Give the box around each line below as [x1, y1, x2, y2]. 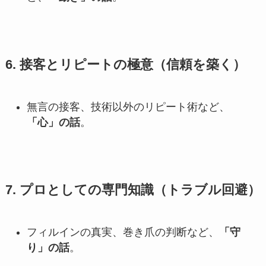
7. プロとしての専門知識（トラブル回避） [5, 183, 261, 198]
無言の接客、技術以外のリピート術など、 [26, 101, 230, 113]
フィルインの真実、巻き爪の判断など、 [26, 226, 219, 239]
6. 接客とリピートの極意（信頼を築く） [5, 58, 246, 72]
